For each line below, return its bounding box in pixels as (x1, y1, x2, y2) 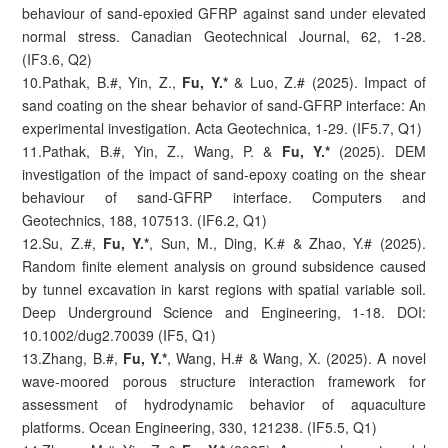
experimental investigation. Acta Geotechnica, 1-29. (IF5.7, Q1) (22, 117, 423, 138)
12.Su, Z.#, (22, 232, 103, 253)
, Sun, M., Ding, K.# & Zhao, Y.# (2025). (149, 232, 426, 253)
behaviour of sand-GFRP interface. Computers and (22, 186, 426, 207)
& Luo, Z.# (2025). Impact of (227, 71, 426, 92)
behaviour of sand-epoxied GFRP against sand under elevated (22, 2, 426, 23)
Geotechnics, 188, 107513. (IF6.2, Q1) (22, 209, 268, 230)
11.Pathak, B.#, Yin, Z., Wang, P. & (22, 140, 282, 161)
